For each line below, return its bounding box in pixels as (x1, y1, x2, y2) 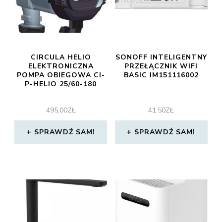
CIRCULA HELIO (30, 53, 91, 62)
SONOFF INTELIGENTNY (115, 53, 207, 62)
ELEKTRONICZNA (28, 61, 94, 71)
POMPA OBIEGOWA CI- (16, 70, 105, 80)
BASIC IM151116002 (123, 70, 199, 80)
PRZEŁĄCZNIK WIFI (124, 61, 198, 71)
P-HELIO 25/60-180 (25, 79, 97, 89)
